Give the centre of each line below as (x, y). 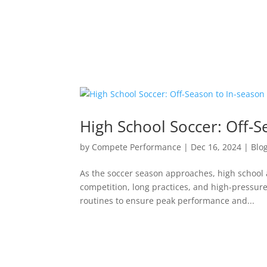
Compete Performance (137, 147)
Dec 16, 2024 (216, 147)
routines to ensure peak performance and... (167, 201)
